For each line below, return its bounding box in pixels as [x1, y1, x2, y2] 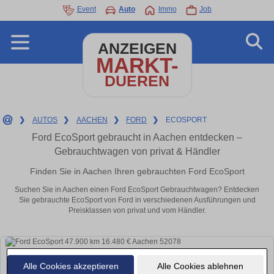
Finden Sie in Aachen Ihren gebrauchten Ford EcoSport [29, 166, 245, 176]
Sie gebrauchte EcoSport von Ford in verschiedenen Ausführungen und [18, 196, 256, 205]
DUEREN [105, 73, 169, 89]
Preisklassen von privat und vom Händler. [68, 206, 206, 215]
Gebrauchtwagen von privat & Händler [54, 146, 220, 157]
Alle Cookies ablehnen [157, 261, 243, 271]
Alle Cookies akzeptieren [23, 261, 119, 271]
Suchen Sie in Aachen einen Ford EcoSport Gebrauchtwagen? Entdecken [15, 185, 259, 194]
